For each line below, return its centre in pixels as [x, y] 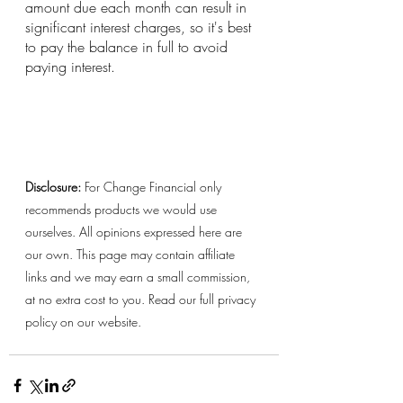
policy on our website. [85, 322]
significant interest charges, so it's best [140, 27]
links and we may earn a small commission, [139, 277]
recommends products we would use [123, 210]
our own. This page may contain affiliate [132, 255]
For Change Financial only [153, 187]
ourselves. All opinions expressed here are [135, 232]
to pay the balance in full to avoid [129, 47]
